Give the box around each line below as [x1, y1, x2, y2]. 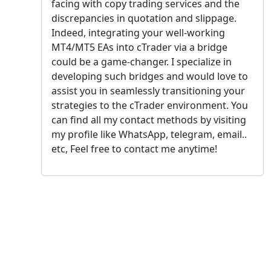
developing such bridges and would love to [51, 69, 248, 83]
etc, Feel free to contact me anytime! [51, 142, 217, 155]
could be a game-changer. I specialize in [51, 54, 232, 68]
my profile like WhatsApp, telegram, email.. [51, 127, 247, 141]
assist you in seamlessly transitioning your [51, 83, 245, 97]
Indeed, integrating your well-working [51, 25, 225, 39]
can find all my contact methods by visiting [51, 113, 246, 126]
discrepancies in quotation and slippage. [51, 11, 237, 25]
